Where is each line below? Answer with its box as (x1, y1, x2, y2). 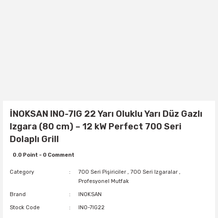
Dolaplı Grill (10, 134, 59, 145)
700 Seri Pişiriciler (78, 169, 127, 175)
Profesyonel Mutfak (78, 178, 129, 184)
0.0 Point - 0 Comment (13, 152, 74, 158)
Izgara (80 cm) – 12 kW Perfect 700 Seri (10, 121, 182, 132)
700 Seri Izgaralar (130, 169, 178, 175)
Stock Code (10, 204, 40, 211)
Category (10, 169, 34, 175)
